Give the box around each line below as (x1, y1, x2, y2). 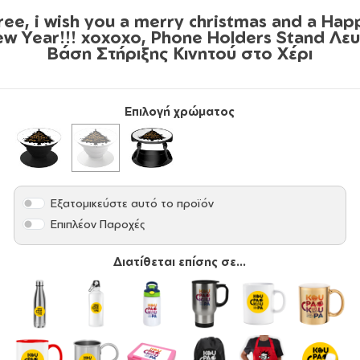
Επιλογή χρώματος (125, 104, 235, 118)
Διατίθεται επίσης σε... (113, 254, 247, 269)
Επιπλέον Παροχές (51, 217, 146, 231)
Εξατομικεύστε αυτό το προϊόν (51, 196, 215, 211)
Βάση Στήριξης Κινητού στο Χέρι (47, 43, 313, 63)
